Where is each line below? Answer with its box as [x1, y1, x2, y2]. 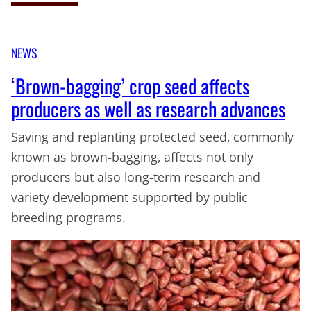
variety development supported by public [11, 189, 248, 206]
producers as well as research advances [11, 94, 285, 124]
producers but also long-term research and [11, 169, 260, 186]
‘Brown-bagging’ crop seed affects [11, 72, 249, 101]
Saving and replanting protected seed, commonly [11, 128, 294, 146]
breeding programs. [11, 209, 126, 226]
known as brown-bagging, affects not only [11, 149, 253, 166]
